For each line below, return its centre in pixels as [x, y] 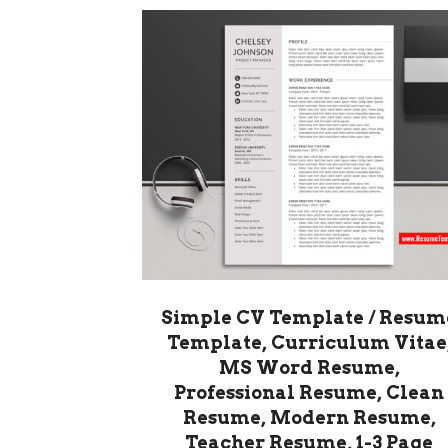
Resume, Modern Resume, [309, 418]
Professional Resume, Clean [309, 393]
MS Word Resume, [309, 368]
